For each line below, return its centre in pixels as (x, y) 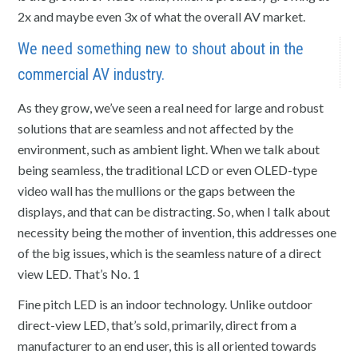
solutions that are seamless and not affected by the (156, 128)
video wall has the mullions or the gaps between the (157, 190)
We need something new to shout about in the (161, 49)
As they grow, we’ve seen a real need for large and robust (171, 107)
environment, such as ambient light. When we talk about (169, 149)
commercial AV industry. (91, 74)
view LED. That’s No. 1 (79, 273)
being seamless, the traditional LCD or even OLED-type (168, 169)
